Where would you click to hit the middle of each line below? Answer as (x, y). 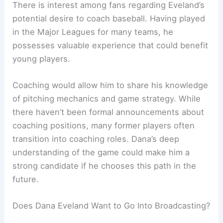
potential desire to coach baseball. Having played (109, 18)
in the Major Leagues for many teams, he (93, 32)
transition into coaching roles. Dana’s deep (96, 139)
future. (26, 179)
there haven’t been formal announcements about (109, 112)
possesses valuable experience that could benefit (111, 45)
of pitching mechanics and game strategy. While (107, 98)
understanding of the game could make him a (101, 152)
